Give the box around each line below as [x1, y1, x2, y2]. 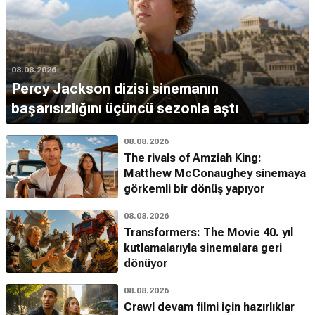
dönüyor [124, 257, 167, 271]
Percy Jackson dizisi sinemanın [11, 80, 219, 98]
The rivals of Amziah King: [124, 151, 262, 165]
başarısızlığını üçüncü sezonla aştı [11, 100, 238, 117]
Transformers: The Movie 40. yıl [124, 226, 293, 240]
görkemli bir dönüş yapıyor [124, 182, 264, 196]
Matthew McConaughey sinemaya [124, 167, 306, 181]
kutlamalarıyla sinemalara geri [124, 241, 282, 255]
